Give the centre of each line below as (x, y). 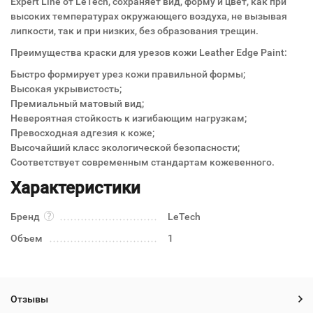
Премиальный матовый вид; (77, 103)
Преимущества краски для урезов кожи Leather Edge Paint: (149, 52)
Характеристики (75, 188)
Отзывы (29, 299)
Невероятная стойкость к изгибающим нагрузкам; (129, 118)
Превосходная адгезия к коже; (82, 133)
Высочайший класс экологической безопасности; (125, 147)
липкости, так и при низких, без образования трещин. (134, 31)
